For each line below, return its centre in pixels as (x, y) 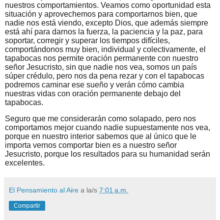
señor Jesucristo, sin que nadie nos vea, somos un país (101, 67)
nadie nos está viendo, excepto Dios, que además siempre (107, 23)
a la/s (90, 190)
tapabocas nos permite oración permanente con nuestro (102, 58)
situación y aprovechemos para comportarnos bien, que (101, 14)
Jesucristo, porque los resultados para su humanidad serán (108, 154)
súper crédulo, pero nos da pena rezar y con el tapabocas (105, 76)
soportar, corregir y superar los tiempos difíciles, (87, 40)
